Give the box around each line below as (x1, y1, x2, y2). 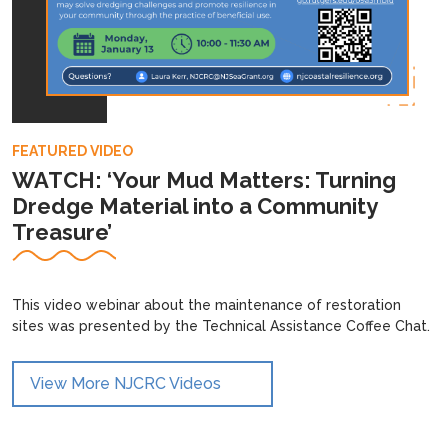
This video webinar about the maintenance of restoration (12, 296, 401, 313)
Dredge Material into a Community (12, 192, 377, 219)
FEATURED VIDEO (12, 142, 133, 159)
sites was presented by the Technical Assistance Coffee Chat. (12, 317, 430, 334)
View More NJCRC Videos (30, 373, 221, 393)
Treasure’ (12, 218, 112, 245)
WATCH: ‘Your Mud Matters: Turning (12, 166, 396, 193)
